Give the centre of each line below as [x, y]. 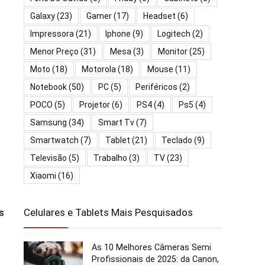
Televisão [49, 158]
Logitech [174, 33]
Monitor [173, 51]
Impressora [52, 33]
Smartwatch [54, 140]
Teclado [177, 140]
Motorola [99, 69]
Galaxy [43, 16]
